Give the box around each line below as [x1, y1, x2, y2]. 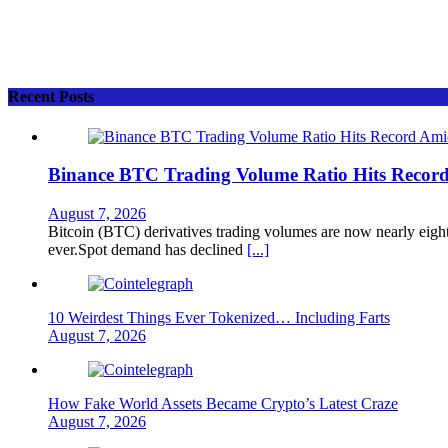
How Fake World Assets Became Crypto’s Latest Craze [48, 395, 398, 413]
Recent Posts [8, 88, 94, 106]
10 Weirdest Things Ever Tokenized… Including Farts [48, 309, 390, 327]
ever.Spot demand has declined [48, 241, 247, 259]
